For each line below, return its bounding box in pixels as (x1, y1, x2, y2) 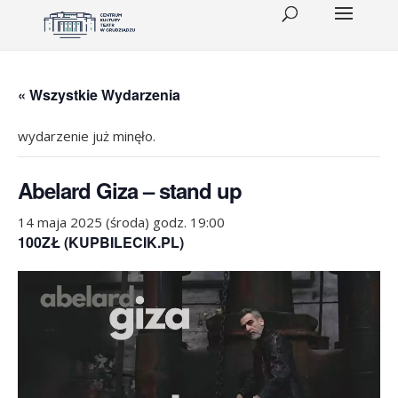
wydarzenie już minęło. (18, 127, 155, 145)
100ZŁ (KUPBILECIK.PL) (18, 232, 184, 252)
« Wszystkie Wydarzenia (18, 84, 180, 105)
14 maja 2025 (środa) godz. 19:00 (18, 213, 225, 231)
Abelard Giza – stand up (18, 175, 242, 205)
